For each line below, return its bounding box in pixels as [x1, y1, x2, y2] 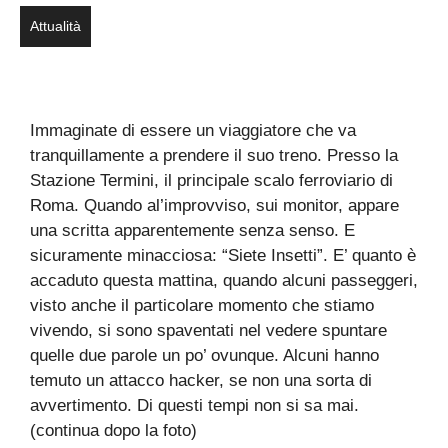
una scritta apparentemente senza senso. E [30, 221, 355, 241]
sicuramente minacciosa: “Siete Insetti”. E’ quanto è [30, 246, 416, 266]
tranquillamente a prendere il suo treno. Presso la [30, 146, 398, 166]
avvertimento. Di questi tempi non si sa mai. [30, 396, 359, 416]
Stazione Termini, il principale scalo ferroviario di [30, 171, 393, 191]
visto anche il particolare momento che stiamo [30, 296, 374, 316]
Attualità [30, 18, 81, 35]
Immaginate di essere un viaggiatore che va [30, 121, 356, 141]
